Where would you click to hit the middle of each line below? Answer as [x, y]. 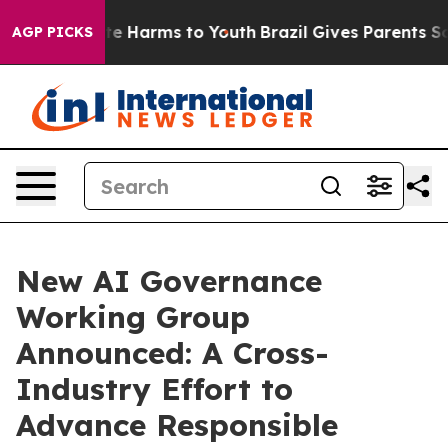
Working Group [133, 317]
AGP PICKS [52, 32]
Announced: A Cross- [172, 353]
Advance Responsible [177, 425]
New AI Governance [169, 281]
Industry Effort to [154, 389]
